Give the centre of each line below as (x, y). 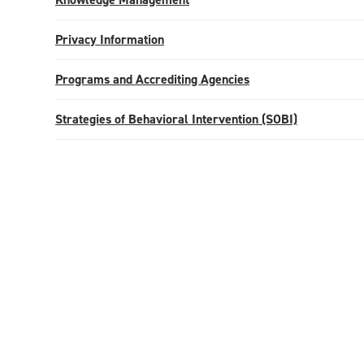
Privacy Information (110, 39)
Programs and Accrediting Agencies (152, 79)
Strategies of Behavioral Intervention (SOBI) (176, 119)
